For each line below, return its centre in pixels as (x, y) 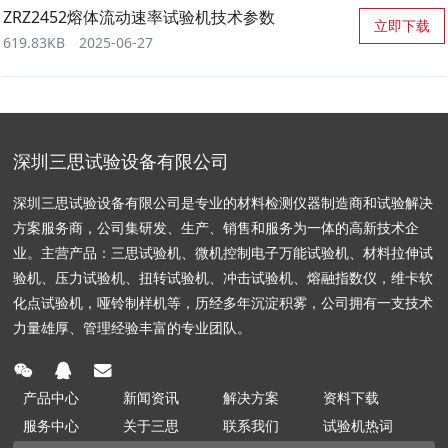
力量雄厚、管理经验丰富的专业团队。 (132, 327)
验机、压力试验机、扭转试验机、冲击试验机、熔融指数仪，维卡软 (223, 277)
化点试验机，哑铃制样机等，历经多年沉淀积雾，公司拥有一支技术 (223, 302)
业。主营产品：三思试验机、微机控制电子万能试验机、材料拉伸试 (223, 252)
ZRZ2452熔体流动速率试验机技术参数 (138, 17)
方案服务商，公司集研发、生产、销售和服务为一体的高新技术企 (216, 227)
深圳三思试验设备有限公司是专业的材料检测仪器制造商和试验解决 (223, 202)
